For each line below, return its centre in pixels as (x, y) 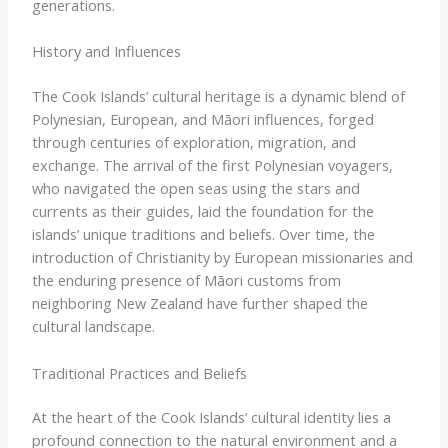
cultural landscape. (93, 326)
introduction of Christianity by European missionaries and (222, 257)
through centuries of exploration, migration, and (193, 142)
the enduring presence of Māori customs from (186, 280)
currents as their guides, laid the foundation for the (202, 211)
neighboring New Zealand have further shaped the (199, 303)
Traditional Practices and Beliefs (139, 372)
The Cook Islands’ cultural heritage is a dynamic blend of (218, 96)
